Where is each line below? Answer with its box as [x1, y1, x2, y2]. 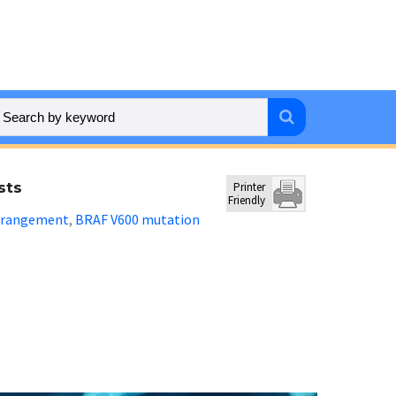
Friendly [228, 193, 266, 208]
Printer [233, 179, 266, 194]
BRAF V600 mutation [75, 210, 201, 228]
